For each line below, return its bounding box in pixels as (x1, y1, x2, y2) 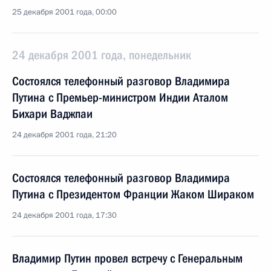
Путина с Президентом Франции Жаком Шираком (12, 187, 254, 201)
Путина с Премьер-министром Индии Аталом (12, 90, 228, 105)
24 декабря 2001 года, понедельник (12, 48, 191, 62)
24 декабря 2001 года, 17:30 (12, 210, 117, 221)
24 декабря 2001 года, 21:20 (12, 129, 117, 140)
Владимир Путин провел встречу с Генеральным (12, 251, 243, 266)
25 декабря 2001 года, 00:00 (12, 7, 117, 18)
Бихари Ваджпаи (12, 106, 93, 121)
